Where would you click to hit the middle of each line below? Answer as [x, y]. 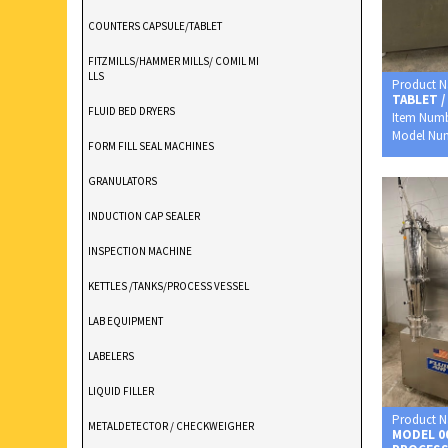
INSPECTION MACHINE [140, 251]
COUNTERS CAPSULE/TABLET [155, 26]
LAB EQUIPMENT [126, 321]
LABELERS [111, 356]
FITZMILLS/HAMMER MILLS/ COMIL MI [174, 61]
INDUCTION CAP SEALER [144, 216]
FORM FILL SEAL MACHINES [151, 146]
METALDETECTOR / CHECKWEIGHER [171, 426]
